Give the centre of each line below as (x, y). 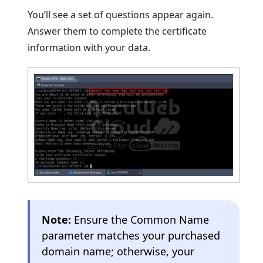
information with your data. (89, 48)
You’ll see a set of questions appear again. (121, 15)
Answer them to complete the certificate (117, 31)
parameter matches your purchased (131, 235)
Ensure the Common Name (140, 219)
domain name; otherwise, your (118, 251)
